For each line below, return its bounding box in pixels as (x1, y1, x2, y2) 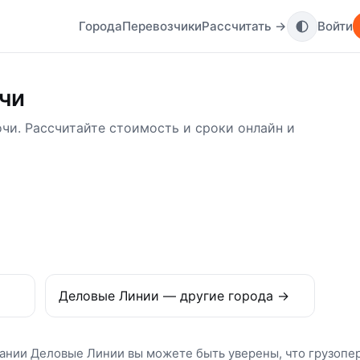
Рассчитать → (202, 18, 288, 34)
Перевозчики (122, 18, 202, 34)
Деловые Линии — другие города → (59, 288, 289, 305)
